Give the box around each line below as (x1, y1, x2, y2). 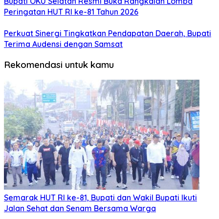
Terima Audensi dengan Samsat (4, 39, 123, 49)
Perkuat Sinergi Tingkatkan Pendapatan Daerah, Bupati (4, 28, 211, 39)
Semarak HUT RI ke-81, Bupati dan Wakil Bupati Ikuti (4, 192, 197, 202)
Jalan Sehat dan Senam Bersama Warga (4, 203, 156, 213)
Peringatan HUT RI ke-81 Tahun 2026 (4, 7, 138, 17)
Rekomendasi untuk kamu (4, 58, 114, 70)
